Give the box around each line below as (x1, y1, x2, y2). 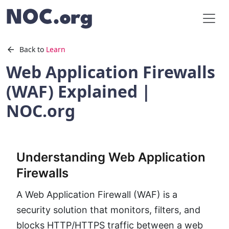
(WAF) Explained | (6, 80, 151, 102)
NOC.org (6, 100, 75, 122)
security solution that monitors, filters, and (16, 204, 200, 215)
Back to (19, 44, 44, 54)
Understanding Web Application (16, 150, 205, 165)
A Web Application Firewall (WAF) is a (16, 189, 177, 200)
